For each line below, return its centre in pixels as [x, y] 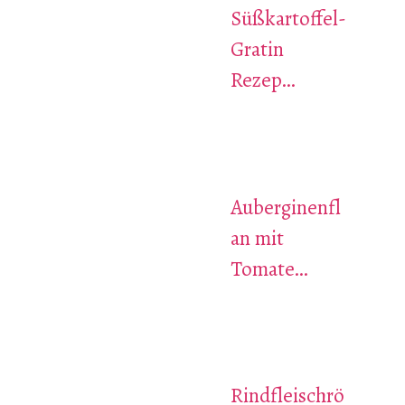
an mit [257, 238]
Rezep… [262, 80]
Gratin [257, 50]
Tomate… [268, 268]
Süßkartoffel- [288, 19]
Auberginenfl [285, 207]
